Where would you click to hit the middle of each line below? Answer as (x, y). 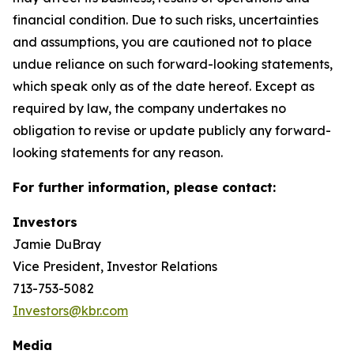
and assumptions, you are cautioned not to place (162, 42)
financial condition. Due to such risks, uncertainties (166, 20)
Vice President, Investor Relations (115, 266)
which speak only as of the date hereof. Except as (164, 86)
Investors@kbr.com (70, 311)
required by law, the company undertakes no (149, 108)
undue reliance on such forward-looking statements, (173, 64)
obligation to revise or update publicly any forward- (172, 130)
